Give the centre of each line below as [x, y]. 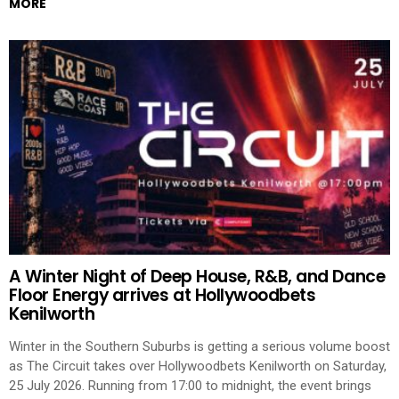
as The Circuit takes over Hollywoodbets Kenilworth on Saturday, [198, 366]
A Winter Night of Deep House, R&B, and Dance [197, 277]
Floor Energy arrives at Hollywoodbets [163, 296]
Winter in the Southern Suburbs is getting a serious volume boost [199, 346]
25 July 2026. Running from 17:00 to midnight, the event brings [190, 385]
